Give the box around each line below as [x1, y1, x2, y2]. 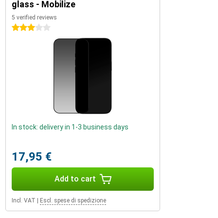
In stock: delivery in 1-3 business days [12, 123, 128, 131]
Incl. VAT [12, 197, 36, 204]
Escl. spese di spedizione [40, 197, 106, 204]
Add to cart [54, 174, 96, 183]
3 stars [12, 24, 34, 32]
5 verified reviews [12, 14, 57, 21]
